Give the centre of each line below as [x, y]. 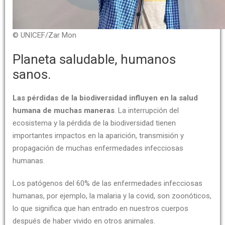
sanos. [32, 74]
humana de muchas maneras [64, 110]
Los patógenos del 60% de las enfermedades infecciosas [107, 183]
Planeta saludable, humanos [94, 59]
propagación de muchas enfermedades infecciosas [98, 148]
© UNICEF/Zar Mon [44, 35]
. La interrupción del [147, 110]
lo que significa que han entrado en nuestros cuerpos [100, 208]
